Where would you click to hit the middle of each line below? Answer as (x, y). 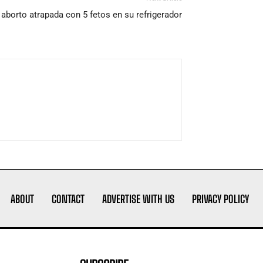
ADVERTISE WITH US (138, 199)
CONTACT (68, 199)
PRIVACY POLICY (220, 199)
